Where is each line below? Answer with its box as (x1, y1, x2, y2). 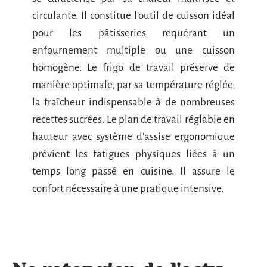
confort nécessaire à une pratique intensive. (32, 182, 225, 194)
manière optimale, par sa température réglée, (32, 79, 235, 91)
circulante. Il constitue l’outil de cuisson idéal (32, 10, 235, 21)
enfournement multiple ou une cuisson (32, 44, 235, 56)
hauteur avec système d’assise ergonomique (32, 131, 235, 142)
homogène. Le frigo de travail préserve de (32, 61, 235, 73)
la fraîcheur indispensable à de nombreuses (32, 96, 235, 108)
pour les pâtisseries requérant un (32, 27, 235, 39)
